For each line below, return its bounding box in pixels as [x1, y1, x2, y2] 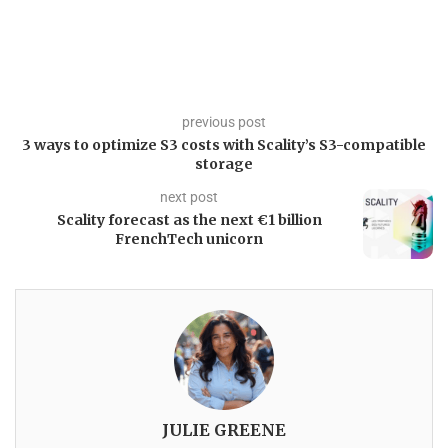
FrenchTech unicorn [115, 229, 263, 248]
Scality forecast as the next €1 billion [56, 210, 322, 229]
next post [160, 188, 218, 205]
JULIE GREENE [162, 419, 286, 440]
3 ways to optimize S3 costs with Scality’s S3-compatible [22, 135, 426, 154]
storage [195, 154, 253, 173]
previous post [182, 113, 266, 130]
